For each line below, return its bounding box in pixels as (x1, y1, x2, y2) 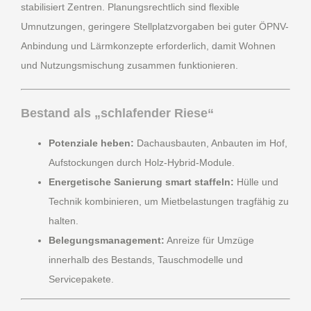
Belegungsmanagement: (49, 235, 165, 246)
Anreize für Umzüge (165, 235, 254, 246)
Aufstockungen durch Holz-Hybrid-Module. (49, 157, 235, 169)
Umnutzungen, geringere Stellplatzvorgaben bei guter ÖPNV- (21, 21, 289, 33)
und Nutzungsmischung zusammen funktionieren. (21, 60, 238, 72)
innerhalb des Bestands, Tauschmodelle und (49, 254, 243, 266)
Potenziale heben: (49, 137, 134, 149)
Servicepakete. (49, 274, 114, 285)
